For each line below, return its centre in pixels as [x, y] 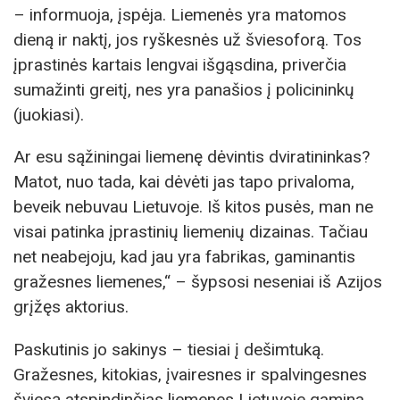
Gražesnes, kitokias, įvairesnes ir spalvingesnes [190, 374]
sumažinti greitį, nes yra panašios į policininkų [184, 90]
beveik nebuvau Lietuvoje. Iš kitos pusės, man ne [193, 207]
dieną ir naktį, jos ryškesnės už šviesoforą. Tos [187, 40]
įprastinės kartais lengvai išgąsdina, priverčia [180, 65]
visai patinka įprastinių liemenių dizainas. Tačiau [191, 232]
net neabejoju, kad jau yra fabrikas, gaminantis [184, 257]
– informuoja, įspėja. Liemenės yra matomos [180, 15]
